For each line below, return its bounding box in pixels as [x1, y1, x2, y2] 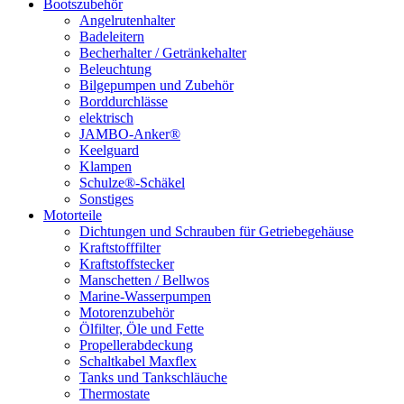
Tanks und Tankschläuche [79, 370, 227, 385]
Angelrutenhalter [79, 13, 175, 28]
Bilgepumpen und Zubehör [79, 78, 234, 93]
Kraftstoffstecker [79, 256, 174, 271]
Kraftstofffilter [79, 240, 161, 255]
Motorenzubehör [79, 305, 174, 320]
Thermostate [79, 386, 150, 401]
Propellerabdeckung [79, 337, 193, 353]
